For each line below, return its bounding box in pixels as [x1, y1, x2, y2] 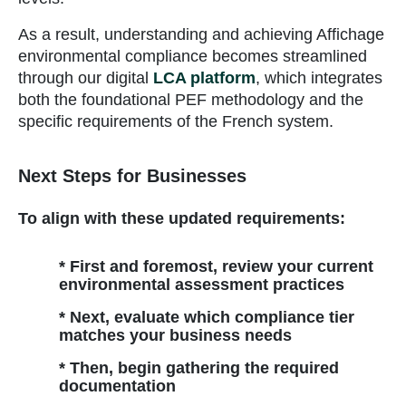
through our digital [18, 69, 153, 88]
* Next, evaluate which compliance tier [59, 308, 354, 327]
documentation [59, 377, 176, 396]
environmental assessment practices [59, 275, 344, 295]
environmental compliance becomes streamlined [18, 47, 367, 66]
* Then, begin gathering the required [59, 359, 339, 378]
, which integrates [256, 69, 382, 88]
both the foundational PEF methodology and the [18, 91, 363, 110]
